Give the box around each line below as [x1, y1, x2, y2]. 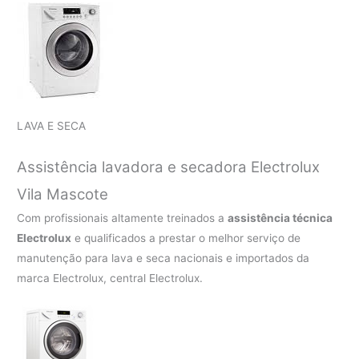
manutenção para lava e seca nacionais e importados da [17, 251, 310, 264]
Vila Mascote [17, 184, 109, 204]
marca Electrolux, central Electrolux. [17, 271, 204, 284]
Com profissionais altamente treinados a [17, 211, 228, 224]
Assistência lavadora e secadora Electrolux [17, 157, 321, 176]
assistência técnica [228, 211, 333, 224]
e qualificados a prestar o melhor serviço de [71, 231, 301, 244]
